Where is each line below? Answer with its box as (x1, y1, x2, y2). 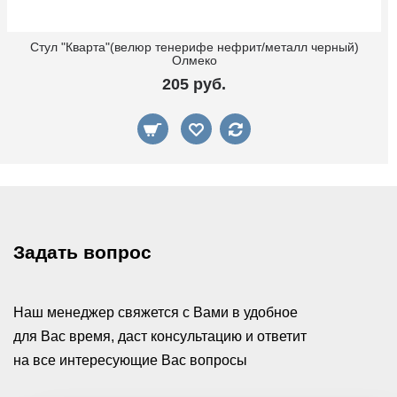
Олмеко (171, 53, 217, 68)
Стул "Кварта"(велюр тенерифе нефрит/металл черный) (29, 40, 359, 55)
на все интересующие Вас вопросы (13, 353, 247, 369)
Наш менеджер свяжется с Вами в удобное (13, 305, 298, 321)
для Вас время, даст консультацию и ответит (13, 329, 307, 345)
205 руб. (162, 75, 226, 94)
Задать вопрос (13, 242, 152, 263)
